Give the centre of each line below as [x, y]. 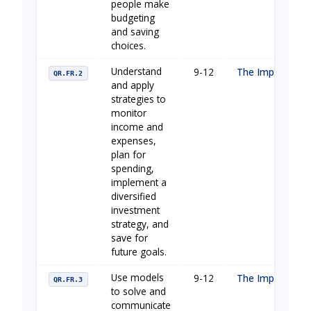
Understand [136, 72]
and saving [135, 32]
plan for [128, 155]
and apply [133, 85]
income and [137, 127]
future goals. [139, 252]
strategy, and [140, 224]
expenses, [134, 141]
